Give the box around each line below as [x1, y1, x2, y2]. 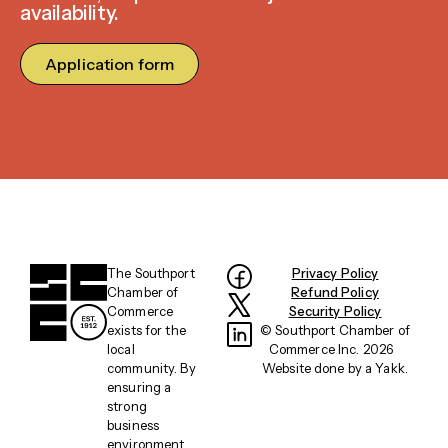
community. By [107, 360, 196, 377]
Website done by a [262, 360, 376, 377]
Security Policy [288, 303, 382, 320]
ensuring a [107, 379, 172, 396]
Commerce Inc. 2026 [268, 341, 402, 358]
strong [107, 398, 147, 415]
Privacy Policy [291, 265, 379, 282]
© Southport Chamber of [260, 322, 410, 339]
